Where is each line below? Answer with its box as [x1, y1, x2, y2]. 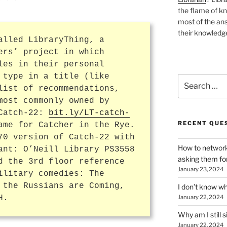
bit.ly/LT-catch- [49, 108, 130, 118]
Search [177, 74, 202, 83]
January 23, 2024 [177, 166, 223, 173]
